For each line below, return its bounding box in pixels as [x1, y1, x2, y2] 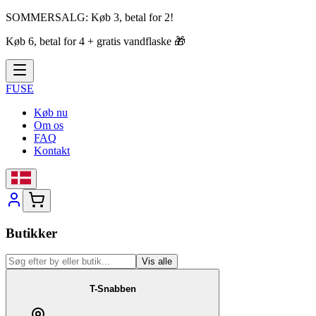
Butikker [6, 225, 57, 241]
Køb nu [34, 107, 68, 119]
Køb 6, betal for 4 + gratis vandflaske [6, 35, 171, 47]
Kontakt [34, 145, 70, 157]
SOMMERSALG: [6, 11, 88, 23]
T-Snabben [89, 284, 136, 295]
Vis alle [142, 256, 172, 267]
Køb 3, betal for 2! [91, 11, 174, 23]
